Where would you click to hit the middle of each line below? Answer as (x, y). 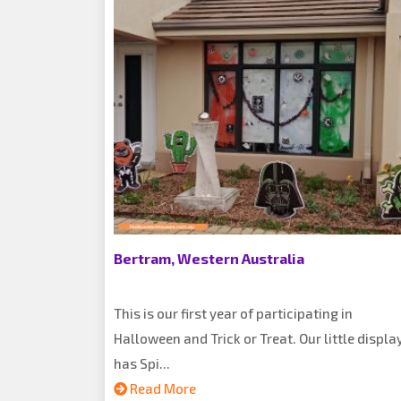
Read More (162, 388)
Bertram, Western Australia (209, 258)
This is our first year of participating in (233, 313)
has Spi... (142, 363)
